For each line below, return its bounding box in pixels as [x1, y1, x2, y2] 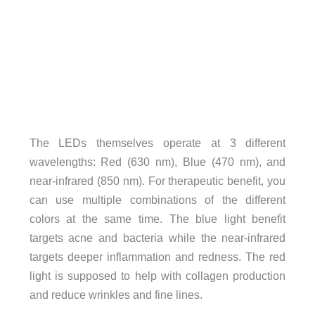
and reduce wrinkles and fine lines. [29, 288, 202, 302]
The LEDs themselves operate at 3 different [29, 136, 286, 150]
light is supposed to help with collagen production [29, 269, 286, 283]
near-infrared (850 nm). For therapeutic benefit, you [29, 174, 286, 188]
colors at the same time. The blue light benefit [29, 212, 286, 226]
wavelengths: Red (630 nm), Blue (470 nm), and [29, 155, 286, 169]
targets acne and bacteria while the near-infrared [29, 231, 286, 245]
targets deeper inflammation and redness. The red [29, 250, 286, 264]
